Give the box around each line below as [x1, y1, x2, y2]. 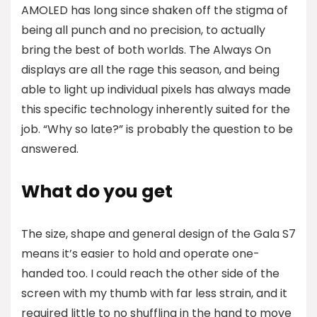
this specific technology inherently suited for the [21, 100, 290, 117]
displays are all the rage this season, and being [21, 61, 279, 78]
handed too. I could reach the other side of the [21, 265, 279, 282]
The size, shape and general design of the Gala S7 [21, 225, 296, 242]
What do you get [21, 178, 173, 204]
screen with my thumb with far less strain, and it [21, 284, 287, 301]
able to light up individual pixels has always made [21, 81, 291, 98]
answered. [21, 140, 79, 157]
